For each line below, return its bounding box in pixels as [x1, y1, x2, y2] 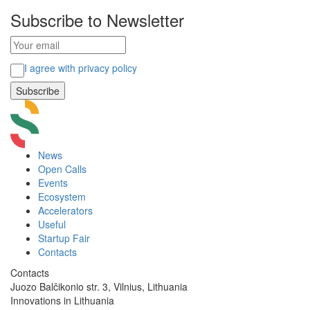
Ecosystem [38, 190, 86, 203]
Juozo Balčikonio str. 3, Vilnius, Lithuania [10, 280, 188, 293]
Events [38, 176, 68, 190]
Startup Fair [38, 231, 90, 245]
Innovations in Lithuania [10, 293, 114, 307]
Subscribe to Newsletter [10, 8, 184, 32]
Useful [38, 217, 66, 231]
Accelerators [38, 203, 93, 217]
